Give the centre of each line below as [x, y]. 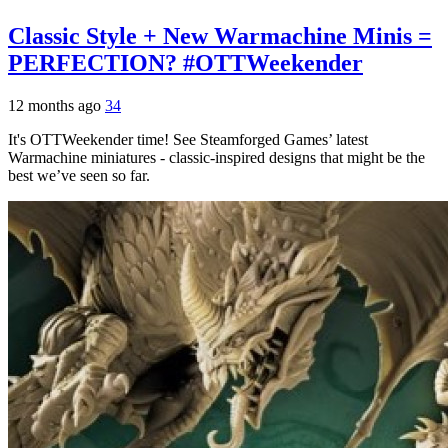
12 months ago [56, 105]
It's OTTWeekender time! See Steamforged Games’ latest [188, 139]
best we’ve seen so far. [79, 175]
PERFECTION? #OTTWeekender [185, 62]
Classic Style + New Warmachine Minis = [220, 35]
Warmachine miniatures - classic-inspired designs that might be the [216, 157]
